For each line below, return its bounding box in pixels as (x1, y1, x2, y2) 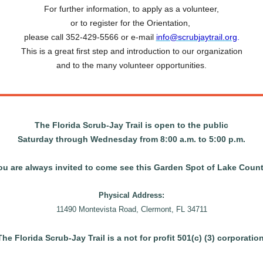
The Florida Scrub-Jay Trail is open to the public (35, 120, 228, 130)
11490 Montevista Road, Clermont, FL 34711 (56, 205, 207, 214)
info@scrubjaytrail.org (156, 32, 237, 42)
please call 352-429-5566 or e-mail (23, 32, 156, 42)
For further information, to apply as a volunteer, (44, 4, 219, 14)
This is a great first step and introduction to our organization (21, 46, 242, 56)
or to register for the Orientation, (70, 18, 193, 28)
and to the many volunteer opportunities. (56, 60, 207, 70)
